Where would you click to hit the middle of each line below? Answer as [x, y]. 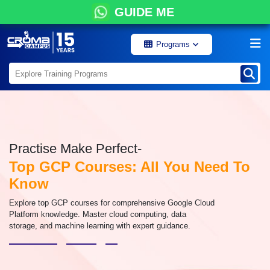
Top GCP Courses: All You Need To [130, 167]
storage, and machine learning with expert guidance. [100, 226]
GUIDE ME [144, 12]
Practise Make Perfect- [75, 149]
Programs [174, 44]
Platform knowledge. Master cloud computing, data [98, 214]
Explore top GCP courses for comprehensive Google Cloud [112, 203]
